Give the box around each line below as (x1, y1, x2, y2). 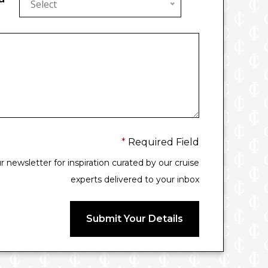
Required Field (126, 136, 199, 148)
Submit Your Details (86, 213, 183, 224)
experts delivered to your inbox (71, 174, 199, 185)
